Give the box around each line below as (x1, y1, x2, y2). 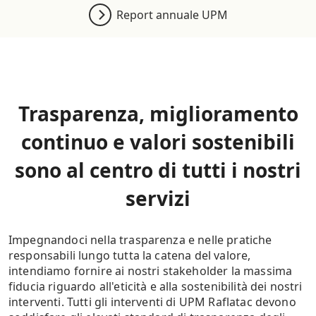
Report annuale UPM (116, 7, 228, 23)
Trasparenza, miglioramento (18, 100, 298, 128)
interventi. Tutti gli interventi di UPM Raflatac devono (8, 294, 296, 310)
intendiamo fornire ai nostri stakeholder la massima (8, 263, 293, 279)
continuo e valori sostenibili (21, 128, 295, 156)
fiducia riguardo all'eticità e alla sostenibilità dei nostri (8, 279, 303, 295)
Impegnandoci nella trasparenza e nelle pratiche (8, 232, 272, 248)
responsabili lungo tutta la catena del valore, (8, 248, 251, 264)
